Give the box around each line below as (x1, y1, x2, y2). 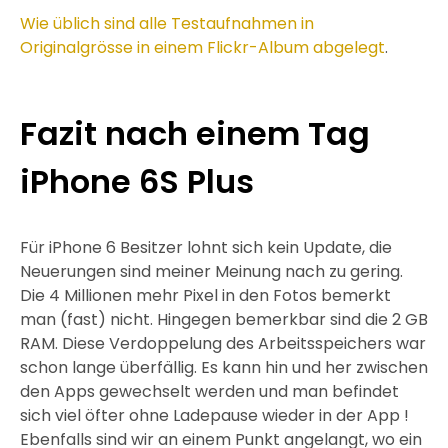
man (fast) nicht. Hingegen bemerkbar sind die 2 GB (20, 308, 428, 332)
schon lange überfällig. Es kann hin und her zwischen (20, 356, 428, 380)
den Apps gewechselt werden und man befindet (20, 380, 399, 404)
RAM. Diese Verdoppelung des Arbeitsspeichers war (20, 332, 426, 356)
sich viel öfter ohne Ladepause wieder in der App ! (20, 404, 409, 428)
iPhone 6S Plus (20, 159, 254, 205)
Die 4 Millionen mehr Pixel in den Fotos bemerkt (20, 284, 391, 308)
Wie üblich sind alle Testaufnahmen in (20, 12, 314, 36)
